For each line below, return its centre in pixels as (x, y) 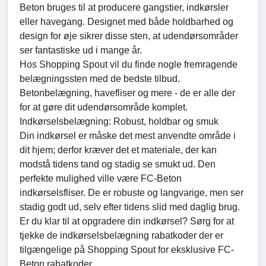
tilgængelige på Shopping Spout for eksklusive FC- (127, 250)
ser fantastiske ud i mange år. (81, 50)
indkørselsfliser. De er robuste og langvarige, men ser (132, 193)
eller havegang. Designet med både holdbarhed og (126, 22)
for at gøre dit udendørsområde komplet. (104, 107)
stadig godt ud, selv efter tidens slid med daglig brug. (130, 207)
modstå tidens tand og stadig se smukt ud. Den (118, 164)
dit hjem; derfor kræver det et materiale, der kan (118, 150)
